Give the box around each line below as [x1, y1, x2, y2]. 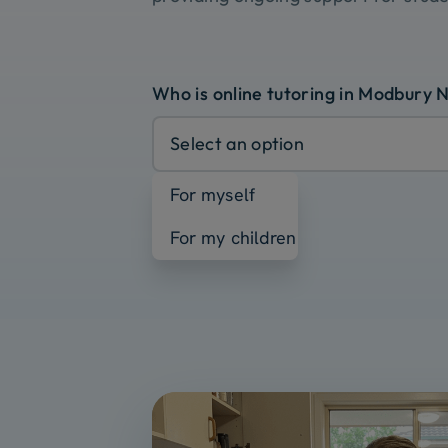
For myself [170, 183, 255, 207]
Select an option [170, 132, 305, 156]
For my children [170, 226, 297, 250]
